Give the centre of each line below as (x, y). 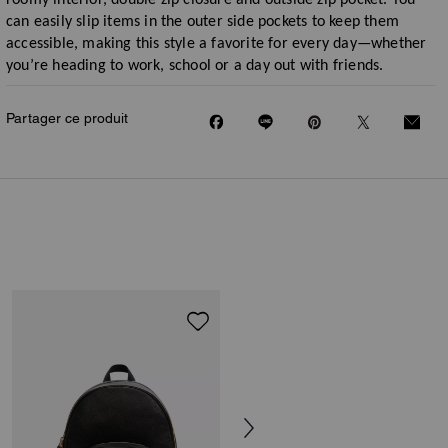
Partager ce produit (67, 118)
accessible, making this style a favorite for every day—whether (216, 44)
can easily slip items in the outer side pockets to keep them (203, 22)
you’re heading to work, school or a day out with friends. (199, 66)
